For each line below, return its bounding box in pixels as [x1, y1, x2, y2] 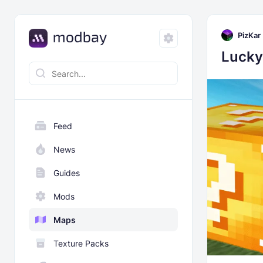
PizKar [238, 30, 261, 40]
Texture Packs [53, 238, 109, 248]
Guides [53, 167, 80, 178]
